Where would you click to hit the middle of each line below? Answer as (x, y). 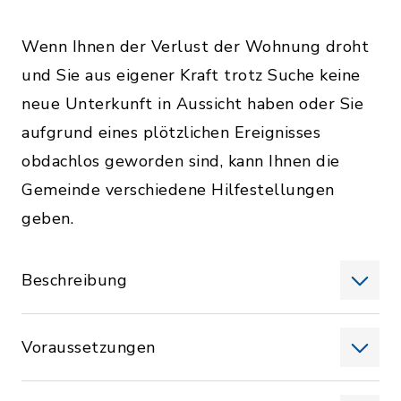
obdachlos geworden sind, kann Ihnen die (181, 161)
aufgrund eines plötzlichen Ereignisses (171, 132)
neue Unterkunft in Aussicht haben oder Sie (192, 104)
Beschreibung (74, 280)
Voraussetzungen (89, 347)
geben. (47, 218)
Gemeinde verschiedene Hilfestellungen (178, 190)
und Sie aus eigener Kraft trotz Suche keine (191, 75)
